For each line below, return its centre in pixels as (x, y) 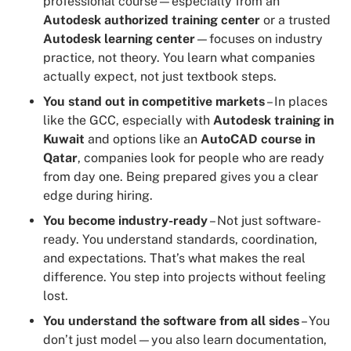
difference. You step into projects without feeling (185, 277)
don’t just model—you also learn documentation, (185, 339)
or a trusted (295, 20)
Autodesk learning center (119, 38)
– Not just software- (264, 220)
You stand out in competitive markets (154, 101)
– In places (296, 101)
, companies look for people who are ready (201, 157)
